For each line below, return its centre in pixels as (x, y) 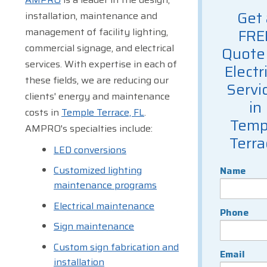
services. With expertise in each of (101, 64)
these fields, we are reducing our (97, 80)
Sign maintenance (94, 226)
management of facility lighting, (97, 32)
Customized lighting (98, 170)
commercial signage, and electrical (100, 48)
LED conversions (90, 150)
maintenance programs (105, 185)
